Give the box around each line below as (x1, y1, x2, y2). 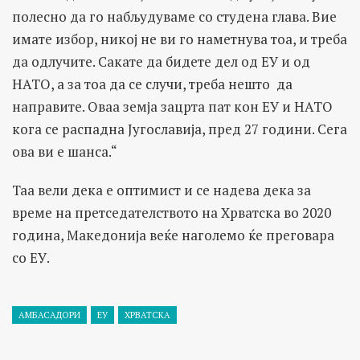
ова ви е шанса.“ (12, 141, 117, 161)
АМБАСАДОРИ (18, 309, 80, 321)
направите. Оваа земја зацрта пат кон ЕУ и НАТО (12, 96, 333, 116)
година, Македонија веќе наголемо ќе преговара (12, 225, 334, 244)
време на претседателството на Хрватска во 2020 (12, 202, 331, 222)
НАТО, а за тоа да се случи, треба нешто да (12, 74, 292, 93)
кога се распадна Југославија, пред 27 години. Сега (12, 119, 347, 138)
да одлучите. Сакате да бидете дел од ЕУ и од (12, 51, 310, 71)
